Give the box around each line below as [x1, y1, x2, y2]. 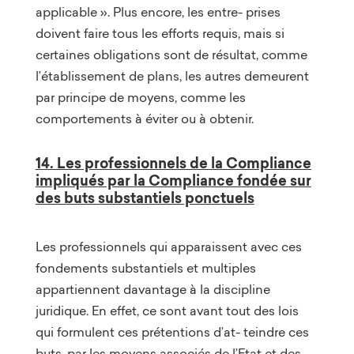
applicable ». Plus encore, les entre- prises [35, 2, 281, 21]
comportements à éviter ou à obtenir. [35, 109, 254, 127]
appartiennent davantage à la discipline [35, 280, 270, 298]
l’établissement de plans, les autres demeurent [35, 66, 309, 85]
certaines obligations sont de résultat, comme [35, 45, 307, 63]
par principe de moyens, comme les [35, 88, 246, 106]
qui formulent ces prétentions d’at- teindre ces [35, 322, 309, 341]
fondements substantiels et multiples [35, 258, 256, 277]
